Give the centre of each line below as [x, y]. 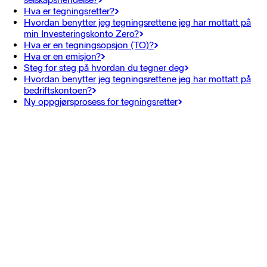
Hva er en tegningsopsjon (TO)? [89, 45]
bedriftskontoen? [58, 91]
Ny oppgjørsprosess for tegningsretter [101, 102]
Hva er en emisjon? [62, 57]
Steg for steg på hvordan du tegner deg [104, 68]
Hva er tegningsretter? [69, 11]
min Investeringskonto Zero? [81, 34]
